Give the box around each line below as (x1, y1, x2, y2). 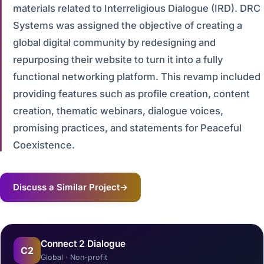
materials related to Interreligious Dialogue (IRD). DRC (13, 2, 260, 14)
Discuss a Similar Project (13, 181, 120, 193)
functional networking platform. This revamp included (13, 71, 260, 82)
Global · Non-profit (41, 252, 107, 262)
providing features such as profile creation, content (13, 88, 250, 100)
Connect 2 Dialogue (41, 237, 126, 249)
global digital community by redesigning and (13, 37, 216, 48)
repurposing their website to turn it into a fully (13, 54, 223, 65)
